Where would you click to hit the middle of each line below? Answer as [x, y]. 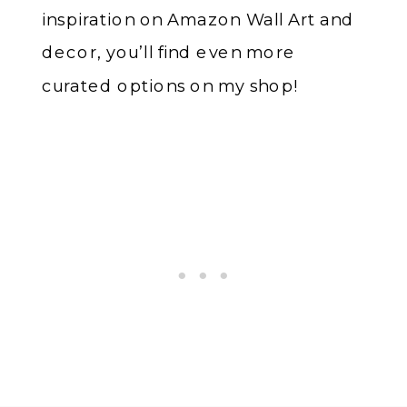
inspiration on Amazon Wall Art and [198, 19]
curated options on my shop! [170, 85]
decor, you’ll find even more [169, 52]
